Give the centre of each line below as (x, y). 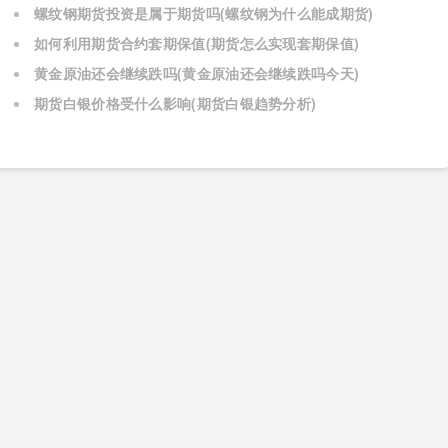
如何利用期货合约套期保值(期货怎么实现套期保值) (197, 43)
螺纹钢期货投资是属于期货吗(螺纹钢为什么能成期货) (204, 13)
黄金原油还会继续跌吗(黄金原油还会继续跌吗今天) (197, 73)
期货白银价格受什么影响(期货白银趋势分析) (175, 103)
